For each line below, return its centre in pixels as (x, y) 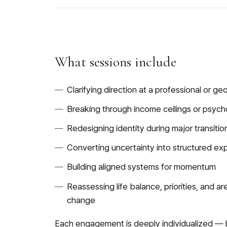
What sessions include (116, 62)
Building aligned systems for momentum (141, 167)
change (81, 200)
